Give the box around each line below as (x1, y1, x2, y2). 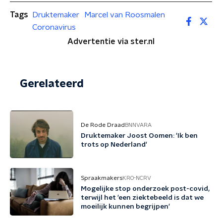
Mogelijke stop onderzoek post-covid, (81, 185, 210, 192)
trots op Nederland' (81, 141, 147, 148)
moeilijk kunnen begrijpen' (81, 203, 170, 210)
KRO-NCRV (122, 175, 151, 181)
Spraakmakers (81, 175, 122, 181)
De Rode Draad (81, 122, 125, 128)
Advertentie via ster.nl (67, 38, 155, 46)
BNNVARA (125, 122, 152, 128)
